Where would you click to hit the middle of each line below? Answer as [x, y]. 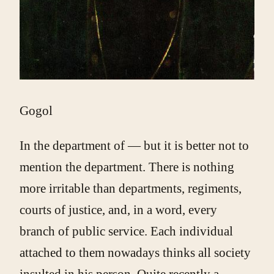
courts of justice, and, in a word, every [118, 209]
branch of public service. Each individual [126, 231]
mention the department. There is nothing [127, 167]
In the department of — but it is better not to [134, 145]
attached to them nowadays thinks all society [135, 252]
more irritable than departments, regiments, [131, 188]
